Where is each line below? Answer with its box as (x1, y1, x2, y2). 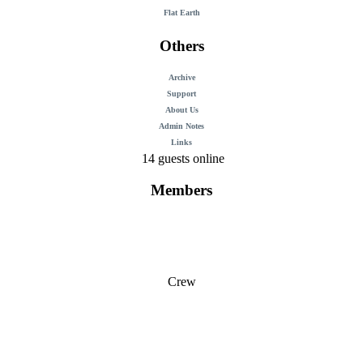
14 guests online (139, 151, 224, 165)
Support (167, 88, 196, 98)
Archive (168, 72, 195, 82)
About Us (164, 105, 199, 114)
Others (159, 37, 204, 55)
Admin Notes (159, 121, 204, 130)
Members (151, 181, 212, 199)
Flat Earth (163, 8, 200, 18)
